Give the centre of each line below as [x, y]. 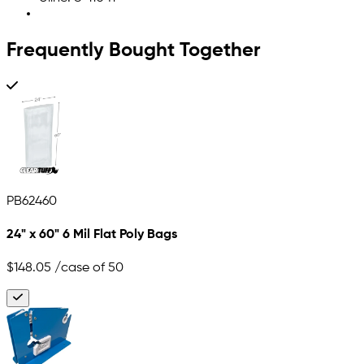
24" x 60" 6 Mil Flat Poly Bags [92, 235]
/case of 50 [87, 268]
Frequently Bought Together [134, 51]
